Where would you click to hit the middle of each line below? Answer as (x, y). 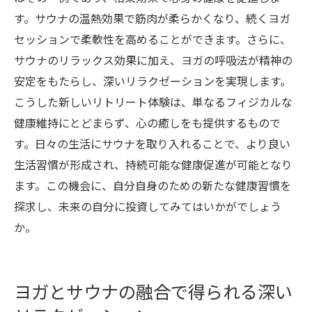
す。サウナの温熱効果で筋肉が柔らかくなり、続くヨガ (152, 18)
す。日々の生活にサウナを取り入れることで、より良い (152, 144)
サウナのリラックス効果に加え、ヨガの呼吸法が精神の (153, 60)
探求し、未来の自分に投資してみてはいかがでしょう (148, 206)
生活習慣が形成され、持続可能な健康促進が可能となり (153, 165)
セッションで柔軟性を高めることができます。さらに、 (153, 39)
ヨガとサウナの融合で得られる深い (153, 291)
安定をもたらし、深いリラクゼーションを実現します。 (153, 81)
